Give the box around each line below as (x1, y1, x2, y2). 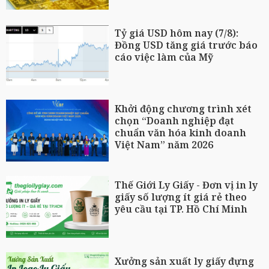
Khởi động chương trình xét (115, 102, 252, 116)
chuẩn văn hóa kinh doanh (115, 126, 247, 140)
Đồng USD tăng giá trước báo (115, 38, 258, 52)
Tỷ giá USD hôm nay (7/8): (115, 26, 239, 40)
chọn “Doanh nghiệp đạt (115, 114, 235, 128)
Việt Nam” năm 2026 (115, 138, 214, 152)
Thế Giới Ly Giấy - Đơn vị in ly (115, 178, 258, 192)
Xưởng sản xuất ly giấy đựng (115, 254, 255, 268)
